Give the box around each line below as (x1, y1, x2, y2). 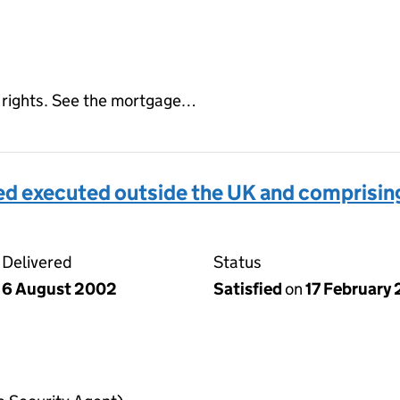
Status (213, 251, 262, 272)
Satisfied (213, 278, 285, 299)
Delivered (2, 251, 72, 272)
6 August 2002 (2, 278, 117, 299)
